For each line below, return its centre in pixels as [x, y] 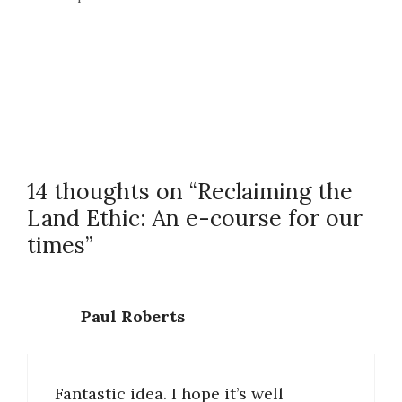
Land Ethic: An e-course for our [195, 218]
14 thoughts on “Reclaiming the [190, 191]
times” [60, 245]
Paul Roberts [133, 317]
